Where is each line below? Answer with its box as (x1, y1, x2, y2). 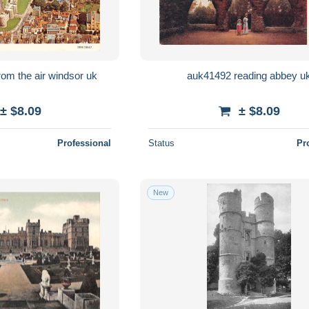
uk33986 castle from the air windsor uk (86, 69, 98, 81)
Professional (57, 137, 112, 148)
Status (148, 137, 175, 148)
